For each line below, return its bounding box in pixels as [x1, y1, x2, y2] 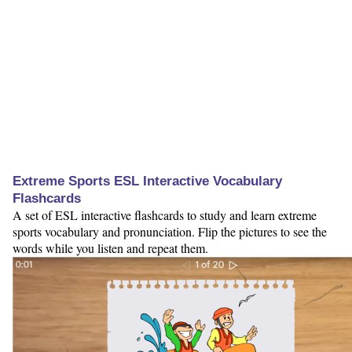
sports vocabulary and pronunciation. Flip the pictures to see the [13, 223, 327, 240]
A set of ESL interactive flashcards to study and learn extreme [13, 207, 317, 224]
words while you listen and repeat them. [13, 240, 208, 257]
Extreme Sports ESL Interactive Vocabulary [13, 174, 282, 189]
